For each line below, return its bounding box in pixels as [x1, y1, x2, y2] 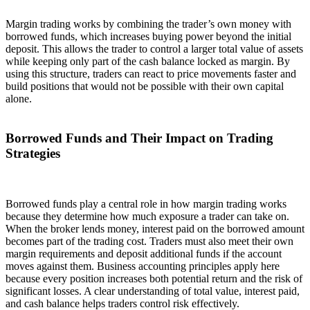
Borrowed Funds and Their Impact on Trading [6, 130, 273, 145]
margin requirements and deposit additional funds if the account [6, 247, 282, 259]
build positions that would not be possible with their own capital [6, 80, 284, 93]
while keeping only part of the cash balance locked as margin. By [6, 55, 290, 68]
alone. [6, 93, 32, 105]
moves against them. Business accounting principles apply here [6, 259, 280, 272]
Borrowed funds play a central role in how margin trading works [6, 197, 286, 210]
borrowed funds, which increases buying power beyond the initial [6, 30, 291, 43]
